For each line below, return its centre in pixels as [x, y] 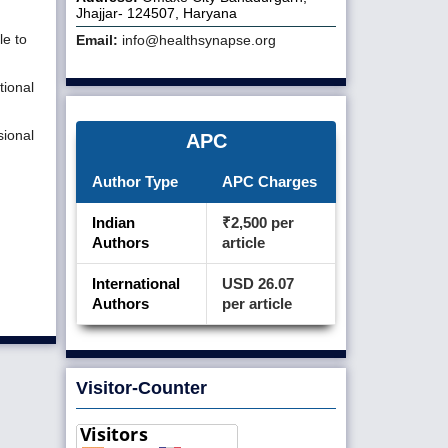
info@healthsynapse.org [199, 39]
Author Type [135, 181]
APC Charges [269, 181]
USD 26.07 [258, 283]
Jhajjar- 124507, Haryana [156, 12]
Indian [113, 222]
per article [257, 303]
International [136, 283]
